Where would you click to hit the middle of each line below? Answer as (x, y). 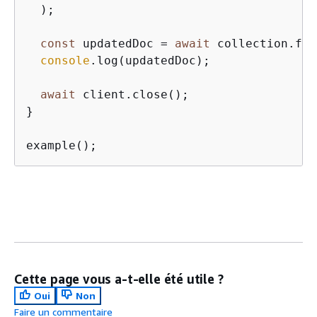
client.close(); (132, 94)
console (65, 60)
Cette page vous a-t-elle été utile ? (119, 279)
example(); (62, 145)
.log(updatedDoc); (150, 60)
